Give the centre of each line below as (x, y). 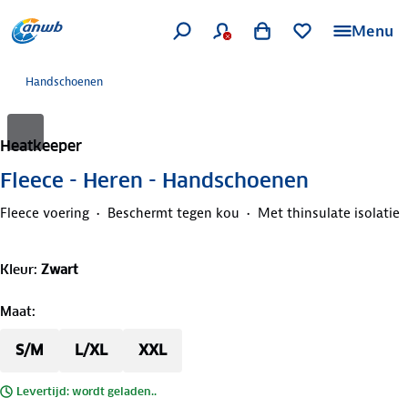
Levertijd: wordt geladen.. (87, 391)
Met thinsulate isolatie (329, 213)
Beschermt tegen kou (173, 213)
